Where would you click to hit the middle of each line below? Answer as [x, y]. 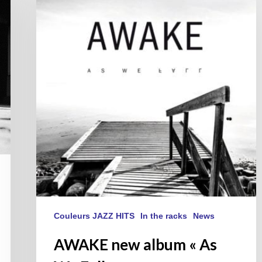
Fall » [48, 60]
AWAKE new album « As [135, 245]
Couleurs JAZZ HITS [94, 216]
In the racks [164, 216]
